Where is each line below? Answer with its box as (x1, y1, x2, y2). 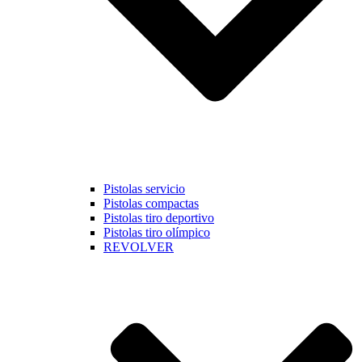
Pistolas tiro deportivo (103, 211, 214, 225)
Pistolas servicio (103, 182, 185, 196)
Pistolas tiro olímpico (103, 225, 210, 240)
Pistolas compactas (103, 196, 199, 211)
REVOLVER (103, 240, 174, 255)
